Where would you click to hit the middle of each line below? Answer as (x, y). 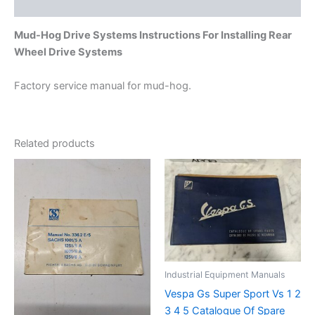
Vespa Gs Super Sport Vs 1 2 (233, 294)
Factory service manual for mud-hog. (103, 85)
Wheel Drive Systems (68, 52)
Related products (54, 143)
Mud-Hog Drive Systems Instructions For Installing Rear (153, 36)
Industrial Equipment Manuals (225, 275)
